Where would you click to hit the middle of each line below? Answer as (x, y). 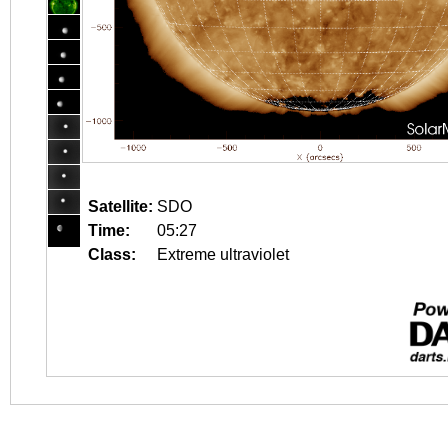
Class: (112, 254)
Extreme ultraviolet (223, 254)
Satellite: (120, 206)
